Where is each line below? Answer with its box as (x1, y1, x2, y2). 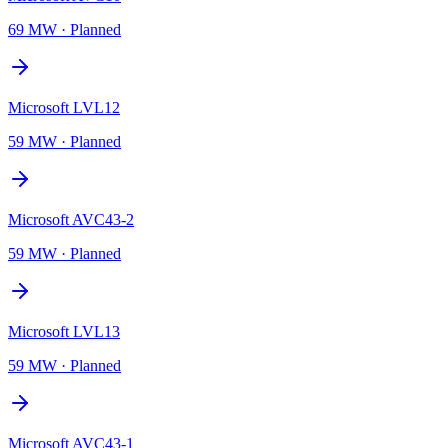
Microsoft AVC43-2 (8, 210, 134, 228)
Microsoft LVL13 (8, 322, 120, 340)
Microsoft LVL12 (8, 98, 120, 116)
